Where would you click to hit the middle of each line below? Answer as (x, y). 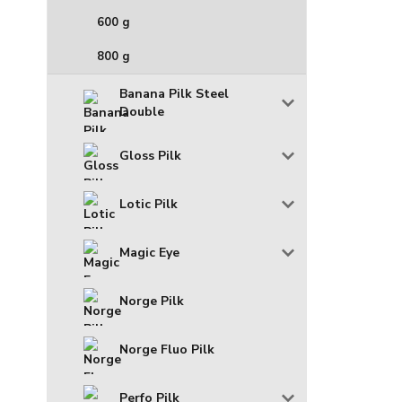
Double (142, 112)
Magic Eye (149, 253)
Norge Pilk (152, 301)
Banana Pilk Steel (174, 94)
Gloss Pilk (150, 156)
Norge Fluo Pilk (167, 350)
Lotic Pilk (149, 205)
